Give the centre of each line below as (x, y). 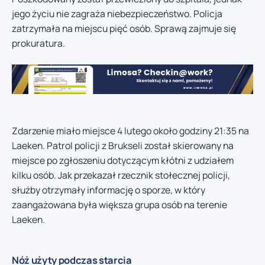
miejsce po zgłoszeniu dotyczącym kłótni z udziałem (123, 160)
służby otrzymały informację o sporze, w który (109, 190)
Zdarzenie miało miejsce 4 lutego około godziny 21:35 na (130, 130)
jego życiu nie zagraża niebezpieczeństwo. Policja (117, 14)
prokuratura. (38, 43)
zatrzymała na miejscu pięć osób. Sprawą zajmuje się (124, 29)
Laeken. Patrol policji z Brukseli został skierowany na (123, 145)
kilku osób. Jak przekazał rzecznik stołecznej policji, (121, 175)
